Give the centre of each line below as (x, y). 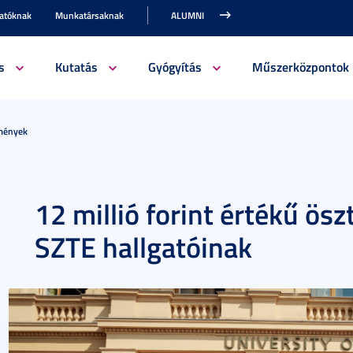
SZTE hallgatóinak (143, 247)
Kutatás (76, 67)
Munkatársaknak (89, 15)
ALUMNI (188, 15)
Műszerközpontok (300, 67)
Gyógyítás (175, 67)
